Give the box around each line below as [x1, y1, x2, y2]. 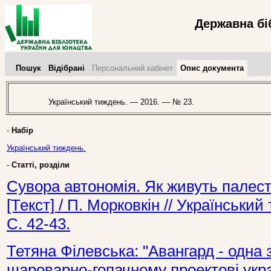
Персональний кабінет [92, 64, 173, 73]
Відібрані [48, 64, 85, 73]
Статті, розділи [11, 160, 70, 169]
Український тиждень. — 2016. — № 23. [39, 97, 194, 107]
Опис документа [180, 64, 244, 73]
